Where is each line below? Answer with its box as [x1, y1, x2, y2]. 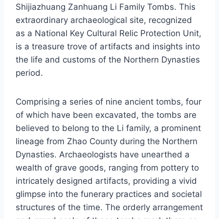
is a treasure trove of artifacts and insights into [16, 42, 200, 52]
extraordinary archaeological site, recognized [16, 15, 192, 25]
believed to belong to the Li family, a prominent [16, 123, 201, 133]
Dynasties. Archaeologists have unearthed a [16, 150, 190, 160]
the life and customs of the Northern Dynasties [16, 55, 200, 65]
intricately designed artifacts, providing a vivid [16, 176, 197, 186]
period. [16, 68, 43, 78]
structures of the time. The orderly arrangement [16, 202, 203, 213]
